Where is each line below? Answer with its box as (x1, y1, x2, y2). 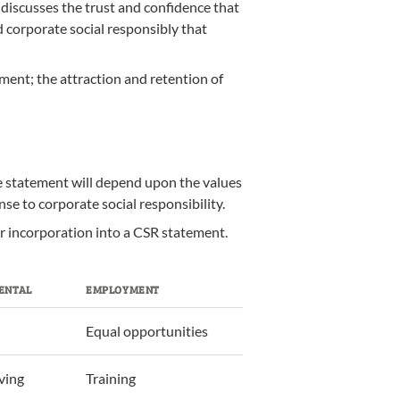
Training (86, 370, 136, 387)
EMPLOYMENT (86, 282, 160, 296)
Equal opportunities (86, 322, 208, 339)
